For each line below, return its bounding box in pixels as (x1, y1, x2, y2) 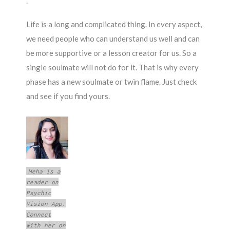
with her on (26, 221, 66, 228)
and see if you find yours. (26, 91, 110, 101)
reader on (26, 178, 59, 185)
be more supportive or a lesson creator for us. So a (26, 48, 197, 57)
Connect (26, 210, 52, 218)
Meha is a (28, 167, 61, 175)
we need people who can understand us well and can (26, 33, 200, 43)
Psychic (26, 189, 52, 196)
